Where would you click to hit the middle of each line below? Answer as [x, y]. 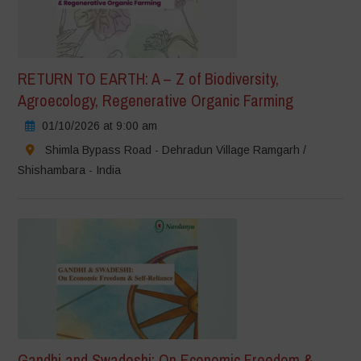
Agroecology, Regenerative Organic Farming [156, 100]
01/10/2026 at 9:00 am [100, 125]
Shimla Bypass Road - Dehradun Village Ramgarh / [176, 149]
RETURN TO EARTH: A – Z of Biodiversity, [149, 78]
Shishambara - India [70, 170]
